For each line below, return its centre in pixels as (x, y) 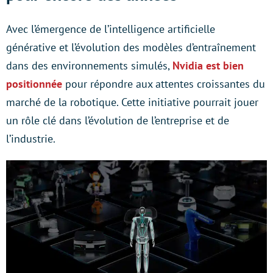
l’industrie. (31, 139)
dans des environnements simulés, (89, 66)
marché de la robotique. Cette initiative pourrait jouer (132, 102)
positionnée (34, 84)
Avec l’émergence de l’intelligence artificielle (111, 29)
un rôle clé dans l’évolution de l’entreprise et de (118, 120)
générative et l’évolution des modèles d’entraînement (131, 47)
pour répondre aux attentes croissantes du (164, 84)
